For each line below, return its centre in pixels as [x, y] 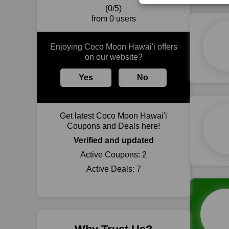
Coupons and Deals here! [113, 126]
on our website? [113, 57]
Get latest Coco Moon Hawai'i [113, 116]
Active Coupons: [111, 155]
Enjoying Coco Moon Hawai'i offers [113, 47]
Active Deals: [111, 169]
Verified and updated [113, 140]
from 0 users [113, 19]
